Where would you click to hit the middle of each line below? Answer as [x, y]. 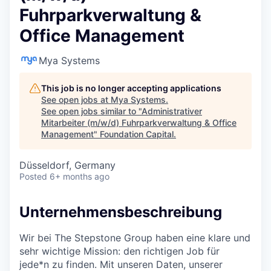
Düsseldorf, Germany [67, 165]
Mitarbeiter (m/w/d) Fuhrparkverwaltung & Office [139, 122]
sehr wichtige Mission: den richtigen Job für [119, 251]
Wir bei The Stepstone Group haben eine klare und [135, 237]
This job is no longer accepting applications [131, 88]
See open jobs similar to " [91, 111]
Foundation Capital [137, 134]
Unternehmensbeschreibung [121, 212]
